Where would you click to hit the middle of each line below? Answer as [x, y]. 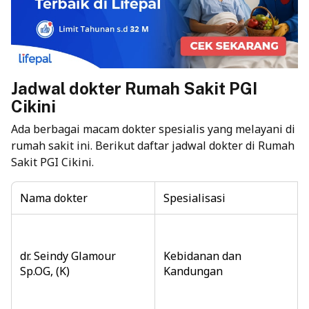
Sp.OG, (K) [45, 271]
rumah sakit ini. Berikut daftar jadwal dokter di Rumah [153, 145]
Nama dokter [54, 198]
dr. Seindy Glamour [68, 256]
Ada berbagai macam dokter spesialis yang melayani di [153, 129]
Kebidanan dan [202, 256]
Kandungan [193, 271]
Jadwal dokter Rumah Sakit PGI [134, 88]
